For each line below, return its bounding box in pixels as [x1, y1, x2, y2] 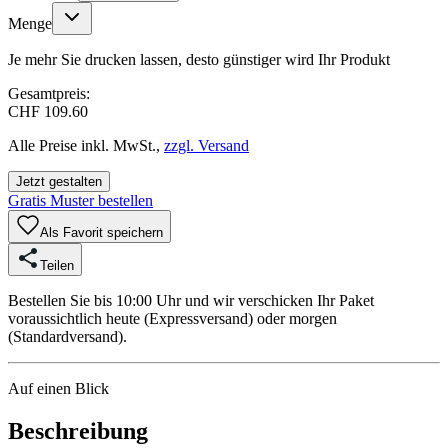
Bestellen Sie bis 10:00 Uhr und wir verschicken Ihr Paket [8, 291, 374, 309]
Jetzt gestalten [16, 173, 102, 189]
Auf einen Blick [8, 379, 109, 397]
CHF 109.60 [8, 102, 88, 120]
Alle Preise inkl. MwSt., [8, 136, 160, 154]
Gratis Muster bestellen [8, 191, 153, 209]
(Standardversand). [8, 327, 127, 345]
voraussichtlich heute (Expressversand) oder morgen [8, 309, 337, 327]
